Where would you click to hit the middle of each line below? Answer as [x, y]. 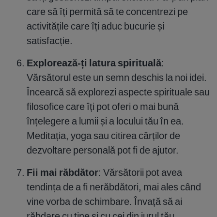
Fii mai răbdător [62, 172]
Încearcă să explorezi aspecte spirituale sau [118, 92]
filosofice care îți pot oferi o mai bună [103, 107]
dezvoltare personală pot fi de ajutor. [103, 150]
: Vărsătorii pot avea [140, 172]
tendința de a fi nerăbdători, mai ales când [114, 187]
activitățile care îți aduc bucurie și [95, 26]
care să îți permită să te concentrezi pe [107, 12]
